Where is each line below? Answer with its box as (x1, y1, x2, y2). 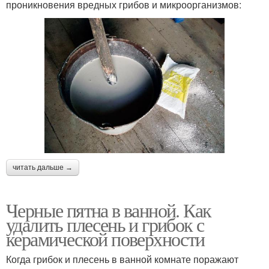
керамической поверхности (6, 225, 205, 252)
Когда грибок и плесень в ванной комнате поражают (6, 252, 238, 266)
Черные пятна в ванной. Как (6, 196, 211, 223)
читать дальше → (13, 163, 73, 172)
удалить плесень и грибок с (6, 211, 204, 237)
